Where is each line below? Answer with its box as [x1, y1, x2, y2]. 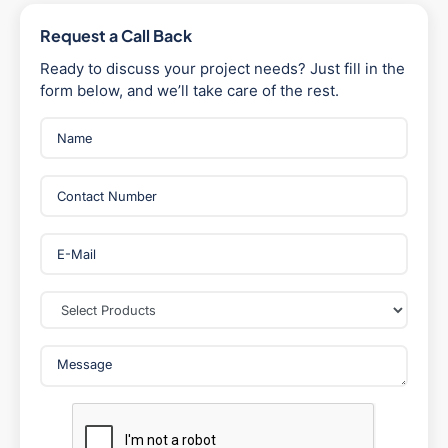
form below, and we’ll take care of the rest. [40, 81, 339, 101]
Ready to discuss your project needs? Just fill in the [40, 59, 405, 79]
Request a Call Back [40, 25, 192, 47]
